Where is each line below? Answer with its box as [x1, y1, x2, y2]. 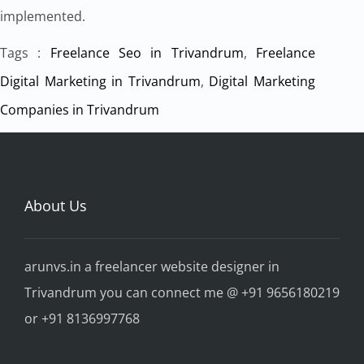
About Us [24, 196, 87, 216]
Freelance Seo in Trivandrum [50, 44, 244, 63]
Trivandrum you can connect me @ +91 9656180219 [24, 284, 340, 302]
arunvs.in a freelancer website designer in [24, 258, 279, 276]
